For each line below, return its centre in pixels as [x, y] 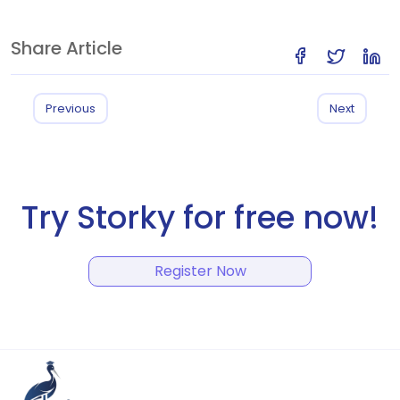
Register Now [200, 271]
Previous [71, 108]
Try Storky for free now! [200, 217]
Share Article [67, 48]
